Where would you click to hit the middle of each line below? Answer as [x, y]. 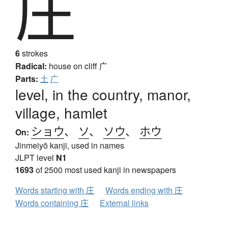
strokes [34, 53]
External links [124, 203]
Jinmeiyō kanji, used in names [70, 146]
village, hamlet [61, 113]
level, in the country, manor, [103, 94]
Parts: [27, 79]
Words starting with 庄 [55, 190]
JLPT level [36, 158]
